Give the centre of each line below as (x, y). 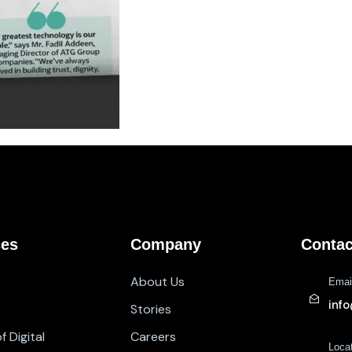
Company (165, 244)
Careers (153, 337)
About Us (157, 282)
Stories (150, 309)
